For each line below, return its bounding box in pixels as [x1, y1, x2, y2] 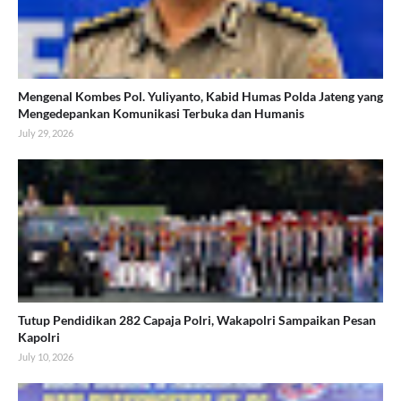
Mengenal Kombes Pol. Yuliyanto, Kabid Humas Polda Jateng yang [18, 89, 383, 105]
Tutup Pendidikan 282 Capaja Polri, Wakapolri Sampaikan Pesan [18, 312, 376, 328]
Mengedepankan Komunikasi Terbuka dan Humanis [18, 106, 304, 122]
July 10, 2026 [18, 351, 73, 363]
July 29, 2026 [18, 127, 73, 140]
